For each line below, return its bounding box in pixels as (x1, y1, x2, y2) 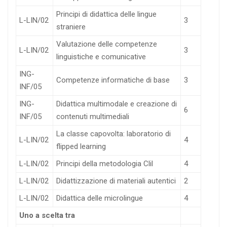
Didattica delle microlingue (56, 194, 143, 203)
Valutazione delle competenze (56, 40, 157, 49)
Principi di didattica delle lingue (56, 10, 157, 19)
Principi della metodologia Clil (56, 159, 153, 169)
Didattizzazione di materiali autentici (56, 176, 176, 186)
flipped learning (56, 142, 106, 152)
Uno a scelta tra (19, 211, 75, 220)
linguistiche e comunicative (56, 52, 146, 62)
